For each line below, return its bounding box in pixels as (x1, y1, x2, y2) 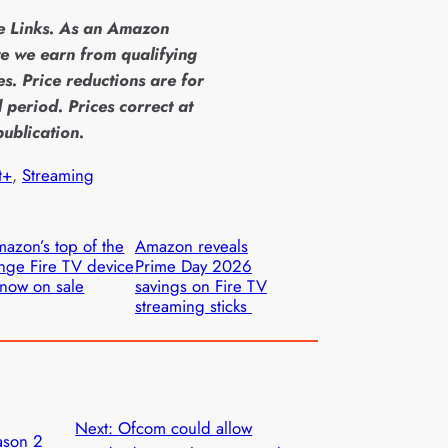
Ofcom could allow (118, 415, 253, 440)
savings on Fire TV (134, 273, 267, 298)
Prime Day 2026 (134, 253, 252, 278)
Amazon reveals (134, 233, 248, 258)
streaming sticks (134, 293, 252, 318)
